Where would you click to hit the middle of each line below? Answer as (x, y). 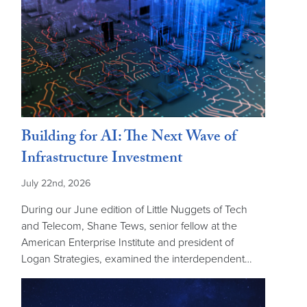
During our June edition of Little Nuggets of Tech (134, 210)
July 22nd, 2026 (56, 184)
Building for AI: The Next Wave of (129, 139)
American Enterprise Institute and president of (127, 243)
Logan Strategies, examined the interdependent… (137, 259)
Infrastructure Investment (102, 160)
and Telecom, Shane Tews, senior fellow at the (129, 226)
